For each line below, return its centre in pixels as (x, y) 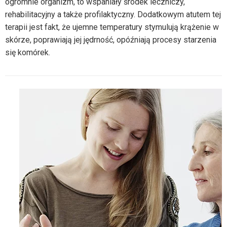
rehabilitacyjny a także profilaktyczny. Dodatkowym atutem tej (113, 14)
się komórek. (28, 52)
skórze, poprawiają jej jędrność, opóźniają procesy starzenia (111, 40)
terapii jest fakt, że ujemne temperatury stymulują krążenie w (112, 27)
